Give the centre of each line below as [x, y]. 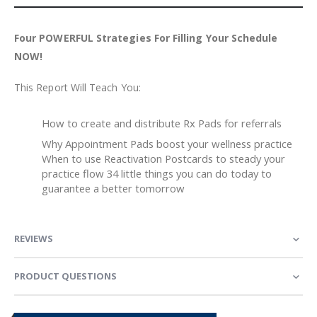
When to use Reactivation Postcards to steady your [163, 158]
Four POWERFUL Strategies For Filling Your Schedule [146, 38]
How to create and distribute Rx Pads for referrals [161, 123]
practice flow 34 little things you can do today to [156, 173]
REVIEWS [34, 238]
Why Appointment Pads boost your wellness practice [167, 143]
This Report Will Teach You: [77, 88]
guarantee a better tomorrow [113, 188]
